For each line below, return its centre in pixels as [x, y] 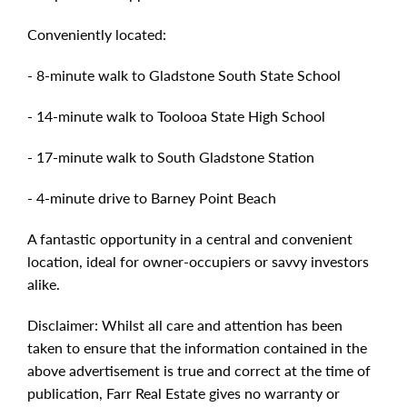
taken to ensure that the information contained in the [197, 347]
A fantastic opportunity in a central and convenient [190, 238]
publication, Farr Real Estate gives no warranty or [184, 393]
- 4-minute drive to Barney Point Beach [152, 198]
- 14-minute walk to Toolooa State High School [176, 116]
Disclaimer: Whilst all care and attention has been [185, 325]
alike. [44, 284]
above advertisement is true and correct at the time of [199, 370]
